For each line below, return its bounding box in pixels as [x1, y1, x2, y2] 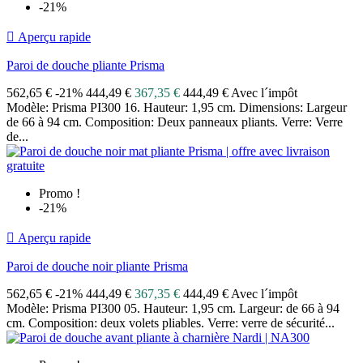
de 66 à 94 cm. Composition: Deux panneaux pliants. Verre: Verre [6, 115, 343, 130]
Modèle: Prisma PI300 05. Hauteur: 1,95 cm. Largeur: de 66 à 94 [6, 301, 340, 316]
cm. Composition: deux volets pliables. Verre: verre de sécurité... [6, 316, 335, 331]
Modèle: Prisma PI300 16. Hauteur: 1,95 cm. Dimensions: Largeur [6, 100, 347, 115]
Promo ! [39, 186, 80, 201]
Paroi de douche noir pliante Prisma [6, 259, 188, 274]
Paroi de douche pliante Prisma [6, 58, 164, 73]
